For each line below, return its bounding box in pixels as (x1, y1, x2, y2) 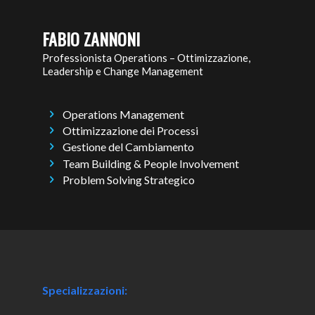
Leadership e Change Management (42, 64, 203, 77)
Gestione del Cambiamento (63, 140, 195, 154)
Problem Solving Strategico (63, 172, 195, 186)
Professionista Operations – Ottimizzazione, (42, 51, 250, 64)
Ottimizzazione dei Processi (63, 124, 199, 138)
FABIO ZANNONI (42, 26, 140, 52)
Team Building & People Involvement (63, 156, 240, 170)
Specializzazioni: (42, 283, 127, 297)
